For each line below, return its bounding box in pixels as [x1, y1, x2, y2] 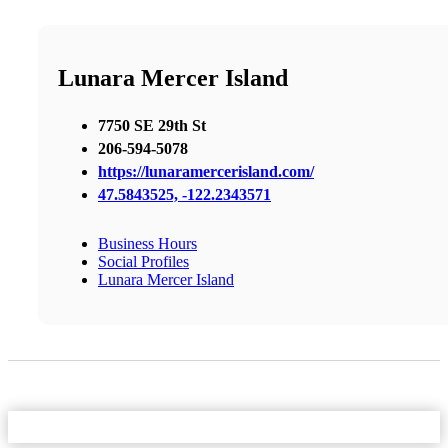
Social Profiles [98, 252, 189, 270]
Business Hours [98, 234, 197, 252]
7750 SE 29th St [98, 116, 206, 134]
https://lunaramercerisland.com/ [98, 162, 314, 180]
